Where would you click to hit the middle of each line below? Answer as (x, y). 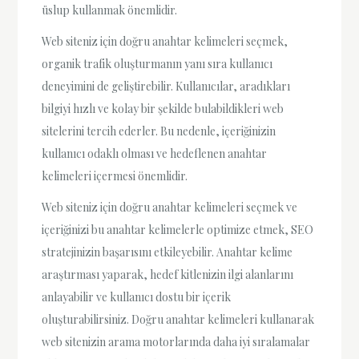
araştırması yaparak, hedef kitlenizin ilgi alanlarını (168, 275)
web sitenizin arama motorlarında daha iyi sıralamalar (176, 342)
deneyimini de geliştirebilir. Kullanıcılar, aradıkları (166, 86)
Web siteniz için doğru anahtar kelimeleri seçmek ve (170, 208)
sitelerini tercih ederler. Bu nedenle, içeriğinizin (159, 131)
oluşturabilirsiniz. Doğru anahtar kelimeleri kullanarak (178, 320)
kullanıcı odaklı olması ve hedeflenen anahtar (155, 153)
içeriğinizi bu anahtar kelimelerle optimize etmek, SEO (178, 230)
